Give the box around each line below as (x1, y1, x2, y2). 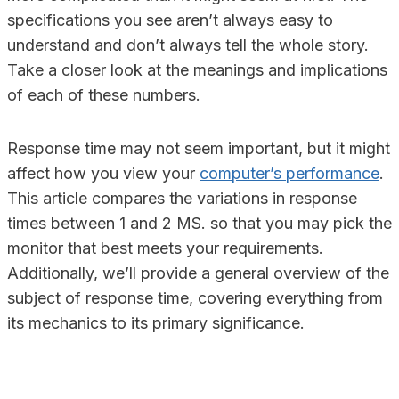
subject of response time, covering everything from (7, 289, 383, 307)
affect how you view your (7, 164, 199, 183)
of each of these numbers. (7, 85, 200, 104)
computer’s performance (199, 164, 379, 183)
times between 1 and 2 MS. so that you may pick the (7, 214, 392, 232)
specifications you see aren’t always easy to (7, 11, 333, 29)
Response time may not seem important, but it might (7, 139, 390, 158)
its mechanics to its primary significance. (7, 313, 305, 332)
